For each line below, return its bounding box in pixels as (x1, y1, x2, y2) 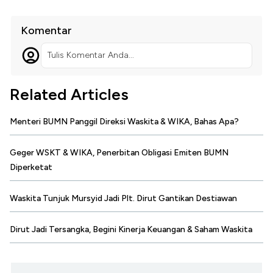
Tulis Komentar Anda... (47, 49, 134, 60)
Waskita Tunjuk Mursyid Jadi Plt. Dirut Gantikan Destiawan (10, 193, 237, 204)
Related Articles (10, 84, 129, 104)
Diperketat (10, 161, 52, 172)
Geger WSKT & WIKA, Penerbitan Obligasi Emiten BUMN (10, 147, 229, 158)
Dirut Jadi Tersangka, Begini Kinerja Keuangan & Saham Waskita (10, 224, 252, 235)
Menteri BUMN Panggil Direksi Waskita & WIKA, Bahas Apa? (10, 116, 239, 127)
